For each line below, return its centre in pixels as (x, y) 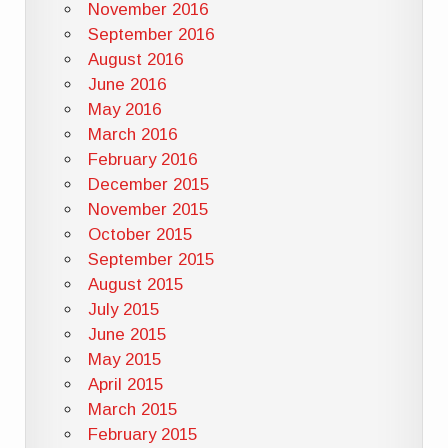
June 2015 (126, 335)
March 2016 (132, 135)
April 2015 (125, 385)
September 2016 (150, 35)
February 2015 (142, 435)
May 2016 (124, 110)
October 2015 (139, 235)
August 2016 (135, 60)
